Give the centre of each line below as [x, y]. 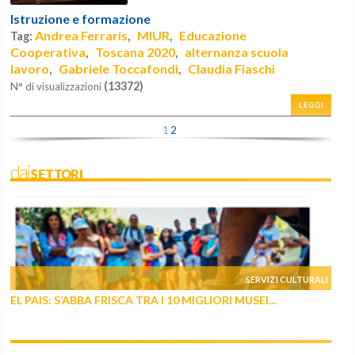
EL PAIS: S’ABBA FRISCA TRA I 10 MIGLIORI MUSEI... [143, 300]
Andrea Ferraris [82, 36]
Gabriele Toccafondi [119, 69]
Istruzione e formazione [81, 19]
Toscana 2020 [136, 52]
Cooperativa [48, 52]
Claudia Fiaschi [232, 69]
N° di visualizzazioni [57, 87]
